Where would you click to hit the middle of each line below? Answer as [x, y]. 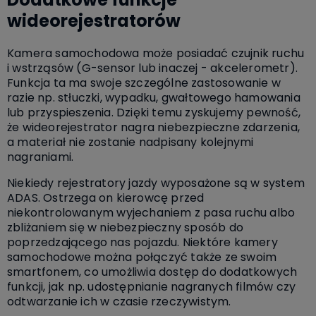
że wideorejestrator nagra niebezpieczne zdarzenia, [154, 127]
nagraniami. [42, 157]
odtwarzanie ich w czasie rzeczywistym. [119, 301]
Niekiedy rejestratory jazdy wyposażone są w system [156, 183]
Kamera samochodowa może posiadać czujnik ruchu [156, 53]
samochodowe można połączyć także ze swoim [142, 257]
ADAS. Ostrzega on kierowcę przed [106, 197]
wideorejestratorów [94, 20]
